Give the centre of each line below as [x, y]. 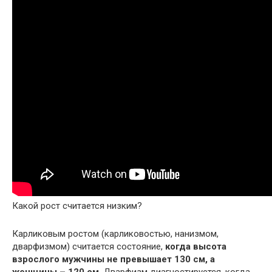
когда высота [196, 247]
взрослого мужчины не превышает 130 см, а [114, 260]
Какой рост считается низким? [77, 206]
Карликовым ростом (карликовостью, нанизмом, [115, 234]
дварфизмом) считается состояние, [89, 247]
